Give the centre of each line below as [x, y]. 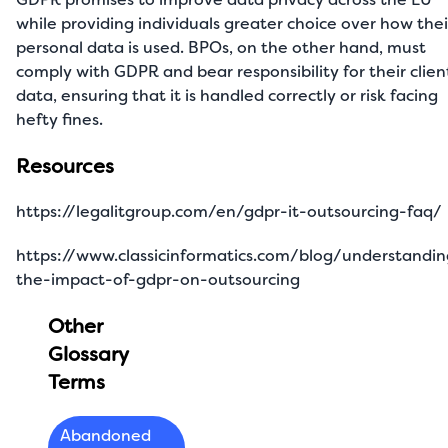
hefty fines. [61, 119]
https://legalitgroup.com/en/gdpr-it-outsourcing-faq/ [229, 211]
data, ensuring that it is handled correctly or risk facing [227, 95]
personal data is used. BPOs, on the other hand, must [221, 47]
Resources [65, 166]
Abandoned [105, 435]
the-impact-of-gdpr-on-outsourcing [158, 279]
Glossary [88, 354]
